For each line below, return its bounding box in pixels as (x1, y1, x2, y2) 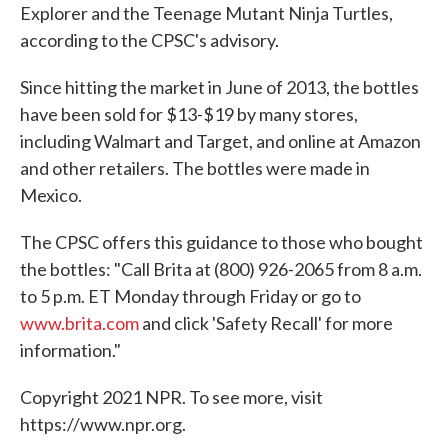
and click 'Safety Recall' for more (139, 311, 393, 334)
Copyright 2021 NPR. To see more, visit (20, 385, 323, 408)
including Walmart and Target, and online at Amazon (20, 129, 421, 152)
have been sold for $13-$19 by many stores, (20, 102, 358, 125)
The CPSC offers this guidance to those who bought (20, 230, 423, 253)
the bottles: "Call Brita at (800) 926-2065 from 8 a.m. (20, 257, 422, 280)
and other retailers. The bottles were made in (20, 156, 370, 179)
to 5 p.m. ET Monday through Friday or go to (20, 284, 361, 307)
